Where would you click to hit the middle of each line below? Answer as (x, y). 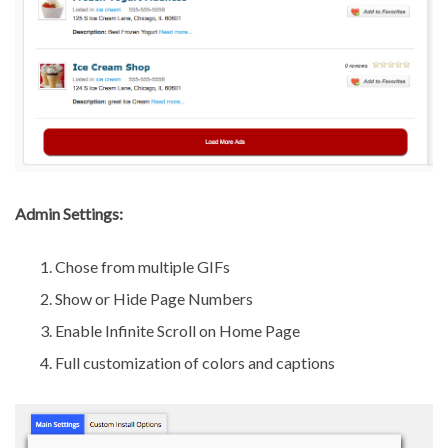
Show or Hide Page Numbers (154, 299)
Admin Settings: (69, 214)
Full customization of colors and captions (195, 363)
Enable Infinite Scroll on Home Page (177, 331)
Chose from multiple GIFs (142, 267)
